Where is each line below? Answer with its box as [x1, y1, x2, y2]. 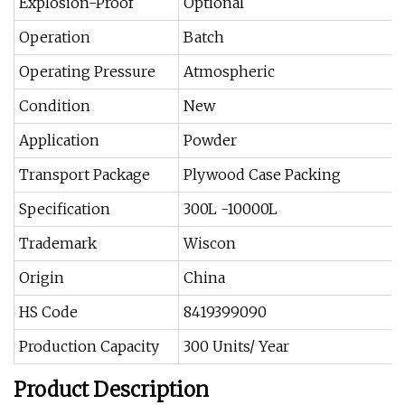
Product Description [14, 377, 209, 402]
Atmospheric [184, 62, 275, 80]
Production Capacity [19, 337, 159, 355]
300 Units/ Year [184, 337, 289, 355]
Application [19, 131, 99, 149]
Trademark [19, 234, 97, 252]
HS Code [19, 303, 78, 321]
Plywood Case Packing [184, 165, 341, 184]
